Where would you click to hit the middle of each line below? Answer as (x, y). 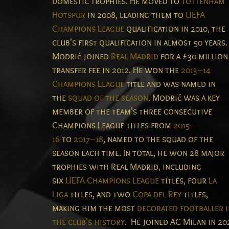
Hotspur (69, 15)
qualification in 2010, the (175, 29)
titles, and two (100, 195)
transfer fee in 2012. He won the (117, 71)
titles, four (184, 181)
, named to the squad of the (158, 140)
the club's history (88, 222)
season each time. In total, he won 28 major (138, 153)
